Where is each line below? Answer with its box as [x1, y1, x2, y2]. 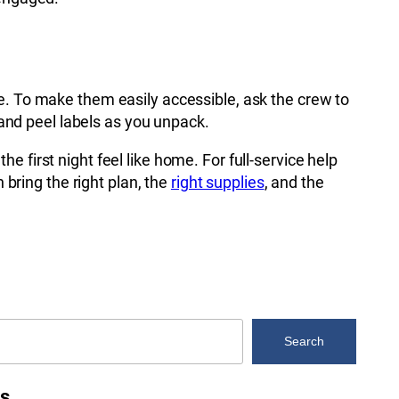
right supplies [170, 172, 265, 191]
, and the [264, 172, 324, 191]
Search [284, 333, 324, 348]
